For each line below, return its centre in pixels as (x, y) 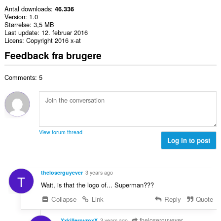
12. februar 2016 (64, 33)
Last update (21, 33)
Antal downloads (27, 9)
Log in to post (189, 141)
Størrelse (17, 25)
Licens (13, 40)
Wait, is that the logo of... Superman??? (97, 184)
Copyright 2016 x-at (53, 40)
